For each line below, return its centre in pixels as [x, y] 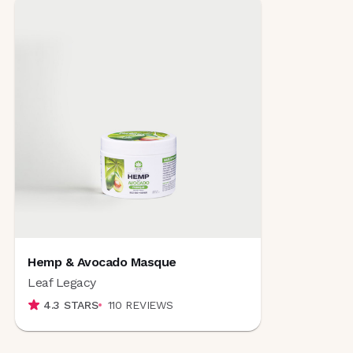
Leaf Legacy [62, 282]
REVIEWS [149, 305]
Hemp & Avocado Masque [102, 262]
